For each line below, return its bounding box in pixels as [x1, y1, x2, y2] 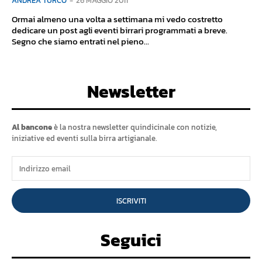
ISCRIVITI [116, 195, 146, 206]
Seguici [101, 227, 161, 254]
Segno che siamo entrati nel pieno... [12, 35, 149, 49]
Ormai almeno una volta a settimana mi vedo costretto [12, 12, 223, 26]
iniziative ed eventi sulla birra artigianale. [12, 133, 157, 144]
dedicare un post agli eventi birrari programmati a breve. [12, 23, 227, 37]
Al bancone [12, 122, 52, 133]
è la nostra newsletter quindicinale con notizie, [52, 122, 217, 133]
